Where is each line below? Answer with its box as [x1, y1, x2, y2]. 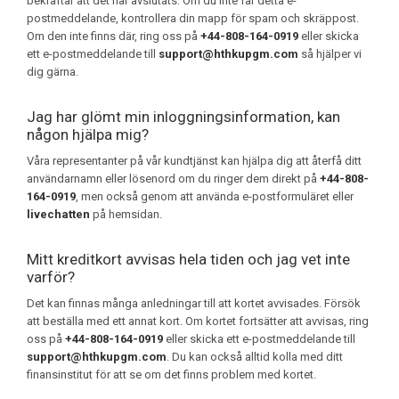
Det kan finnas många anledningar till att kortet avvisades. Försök [27, 296, 361, 310]
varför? [27, 267, 75, 286]
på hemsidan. [90, 207, 162, 221]
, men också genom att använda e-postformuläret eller [76, 189, 354, 203]
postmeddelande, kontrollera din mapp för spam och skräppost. [27, 11, 359, 25]
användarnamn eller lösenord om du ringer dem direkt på [27, 171, 320, 185]
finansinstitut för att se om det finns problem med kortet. [27, 367, 316, 381]
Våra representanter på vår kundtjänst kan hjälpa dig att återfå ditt [27, 153, 362, 167]
